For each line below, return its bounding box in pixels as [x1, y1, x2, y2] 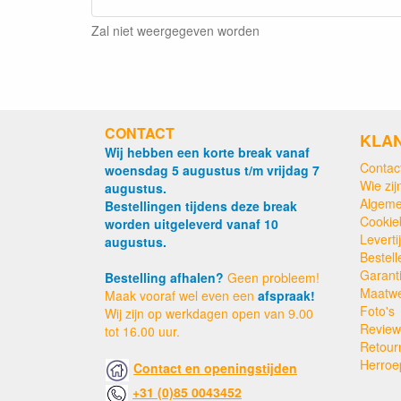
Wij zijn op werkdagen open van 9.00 [105, 304, 313, 322]
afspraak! [258, 286, 315, 304]
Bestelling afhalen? [105, 269, 224, 286]
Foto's [360, 302, 395, 320]
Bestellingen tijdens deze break [105, 197, 297, 215]
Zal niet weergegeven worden [91, 21, 260, 39]
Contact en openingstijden [133, 359, 297, 378]
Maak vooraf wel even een [105, 286, 258, 304]
